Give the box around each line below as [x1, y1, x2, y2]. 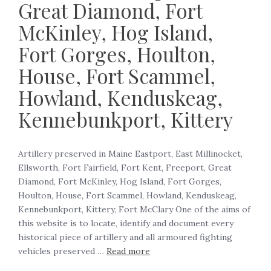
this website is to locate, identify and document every [18, 218, 233, 229]
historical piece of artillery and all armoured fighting [18, 232, 232, 243]
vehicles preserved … [18, 246, 106, 257]
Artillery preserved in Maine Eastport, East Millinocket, [18, 148, 243, 160]
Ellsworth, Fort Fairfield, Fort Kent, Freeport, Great [18, 162, 232, 174]
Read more [106, 246, 150, 257]
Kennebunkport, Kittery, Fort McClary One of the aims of [18, 204, 250, 215]
